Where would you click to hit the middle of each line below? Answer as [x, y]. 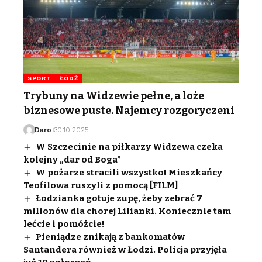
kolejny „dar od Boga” [72, 159]
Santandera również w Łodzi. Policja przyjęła [125, 249]
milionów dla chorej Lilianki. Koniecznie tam [127, 211]
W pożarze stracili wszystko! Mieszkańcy [129, 172]
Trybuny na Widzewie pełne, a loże [114, 96]
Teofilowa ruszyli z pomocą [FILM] [101, 185]
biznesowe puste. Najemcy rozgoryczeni [129, 110]
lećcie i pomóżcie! [64, 224]
